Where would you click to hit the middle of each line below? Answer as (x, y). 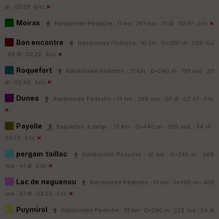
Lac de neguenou (47, 181)
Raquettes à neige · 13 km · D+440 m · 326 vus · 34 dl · (135, 126)
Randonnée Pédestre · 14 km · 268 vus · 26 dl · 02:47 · (129, 99)
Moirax (28, 22)
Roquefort (35, 70)
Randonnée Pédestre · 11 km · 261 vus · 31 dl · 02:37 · (126, 23)
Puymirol (33, 209)
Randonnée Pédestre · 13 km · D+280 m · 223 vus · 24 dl (138, 210)
